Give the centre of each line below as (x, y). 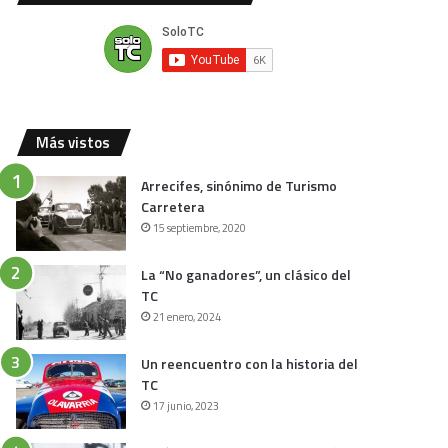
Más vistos (73, 142)
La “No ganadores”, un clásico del (246, 274)
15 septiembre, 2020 (200, 228)
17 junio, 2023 (186, 406)
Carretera (173, 206)
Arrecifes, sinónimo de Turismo (239, 185)
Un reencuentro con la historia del (250, 363)
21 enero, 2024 (187, 317)
